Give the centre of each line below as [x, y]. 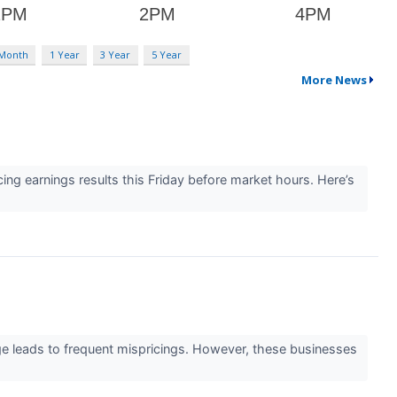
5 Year [166, 54]
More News [334, 79]
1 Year [64, 54]
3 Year [116, 54]
